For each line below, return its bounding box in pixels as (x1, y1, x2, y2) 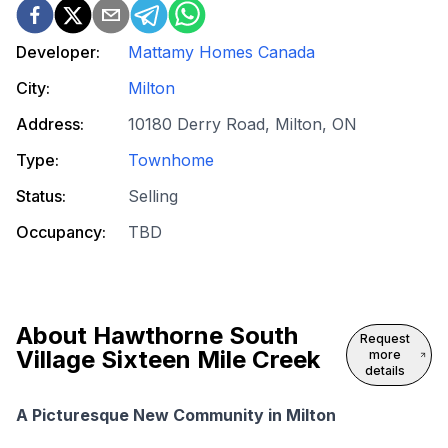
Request (359, 331, 410, 347)
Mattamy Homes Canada (128, 42, 315, 63)
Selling (128, 186, 178, 207)
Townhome (128, 150, 214, 171)
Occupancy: (16, 222, 106, 243)
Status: (16, 186, 66, 207)
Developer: (16, 42, 100, 63)
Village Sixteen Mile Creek (16, 345, 320, 375)
